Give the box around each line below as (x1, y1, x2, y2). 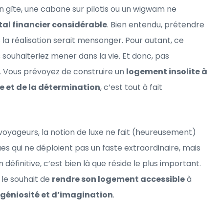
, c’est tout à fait (100, 81, 162, 93)
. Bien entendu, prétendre (107, 19, 204, 30)
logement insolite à (126, 66, 207, 77)
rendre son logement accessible (52, 173, 185, 185)
